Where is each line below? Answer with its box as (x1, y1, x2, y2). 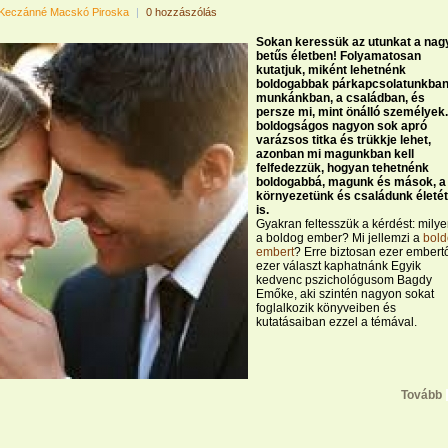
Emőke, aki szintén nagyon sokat (256, 287, 434, 301)
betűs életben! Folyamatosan (256, 49, 421, 63)
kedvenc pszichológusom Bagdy (256, 273, 432, 287)
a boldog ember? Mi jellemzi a (256, 231, 423, 245)
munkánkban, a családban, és (256, 91, 425, 105)
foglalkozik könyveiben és (256, 301, 396, 315)
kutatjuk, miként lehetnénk (256, 63, 406, 77)
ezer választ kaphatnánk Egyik (256, 259, 421, 273)
